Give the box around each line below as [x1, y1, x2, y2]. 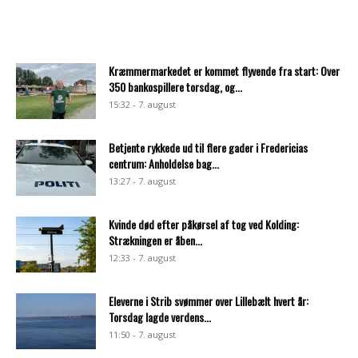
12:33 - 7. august [109, 251, 176, 264]
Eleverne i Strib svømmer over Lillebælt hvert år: [109, 292, 308, 309]
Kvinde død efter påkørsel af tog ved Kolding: [109, 215, 299, 233]
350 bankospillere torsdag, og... [109, 78, 242, 95]
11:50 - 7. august [109, 328, 176, 340]
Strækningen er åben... [109, 231, 202, 249]
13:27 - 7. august [109, 174, 176, 187]
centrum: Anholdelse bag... [109, 154, 219, 172]
